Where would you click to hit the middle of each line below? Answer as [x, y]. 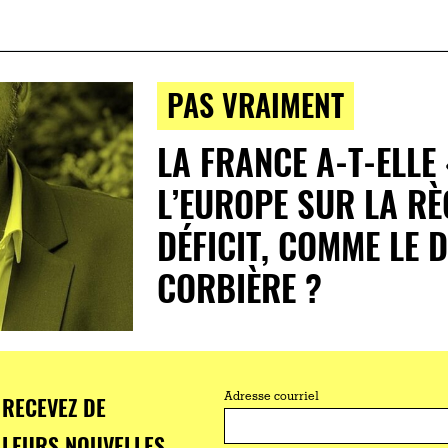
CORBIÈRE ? [239, 287]
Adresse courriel [271, 397]
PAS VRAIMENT [255, 104]
